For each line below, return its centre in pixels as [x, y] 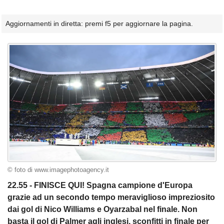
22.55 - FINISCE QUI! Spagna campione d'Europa [100, 185]
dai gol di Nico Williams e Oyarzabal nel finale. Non [102, 209]
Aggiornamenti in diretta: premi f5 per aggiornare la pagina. [99, 24]
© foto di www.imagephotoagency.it [58, 170]
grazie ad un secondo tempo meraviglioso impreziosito [111, 197]
